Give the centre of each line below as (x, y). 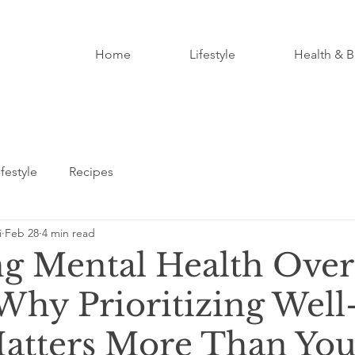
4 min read (69, 233)
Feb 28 (22, 233)
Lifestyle (212, 54)
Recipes (91, 172)
